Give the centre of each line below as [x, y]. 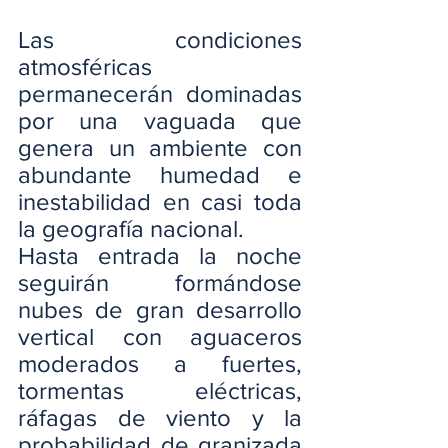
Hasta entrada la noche [160, 255]
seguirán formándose [160, 282]
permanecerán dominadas [160, 93]
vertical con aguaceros [160, 336]
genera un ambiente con [160, 147]
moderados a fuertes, [160, 363]
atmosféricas [85, 66]
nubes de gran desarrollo [160, 309]
